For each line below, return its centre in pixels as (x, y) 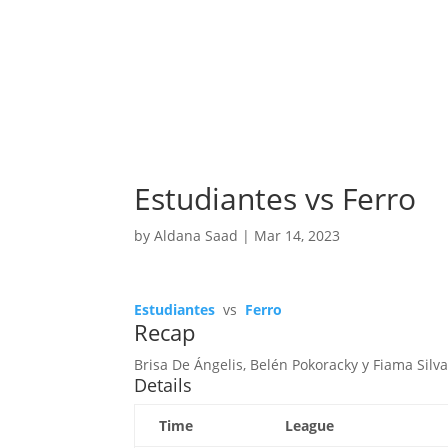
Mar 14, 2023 (297, 236)
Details (163, 385)
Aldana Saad (196, 236)
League (310, 426)
